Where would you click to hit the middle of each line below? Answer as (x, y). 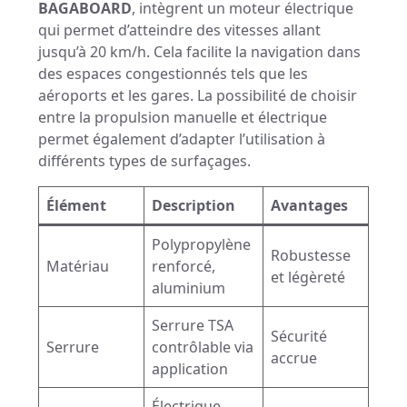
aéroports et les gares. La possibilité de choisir (198, 96)
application (190, 369)
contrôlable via (203, 347)
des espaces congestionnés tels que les (173, 74)
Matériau (78, 267)
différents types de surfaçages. (144, 161)
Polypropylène (201, 245)
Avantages (309, 206)
